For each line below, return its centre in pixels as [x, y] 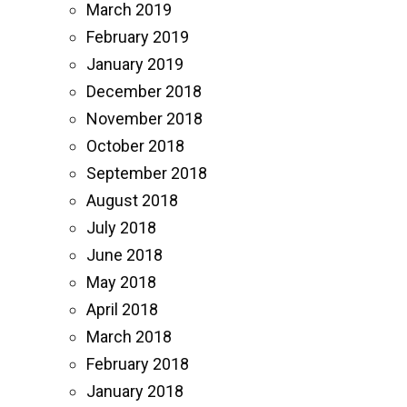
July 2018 [121, 227]
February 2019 [138, 36]
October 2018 [135, 145]
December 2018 [144, 91]
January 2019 [135, 64]
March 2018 [129, 336]
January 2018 [135, 391]
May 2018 [121, 282]
